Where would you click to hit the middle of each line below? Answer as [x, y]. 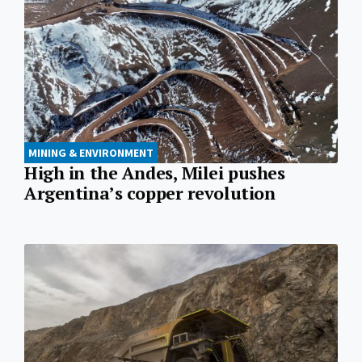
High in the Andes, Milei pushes [155, 173]
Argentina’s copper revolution [150, 194]
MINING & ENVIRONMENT [91, 153]
